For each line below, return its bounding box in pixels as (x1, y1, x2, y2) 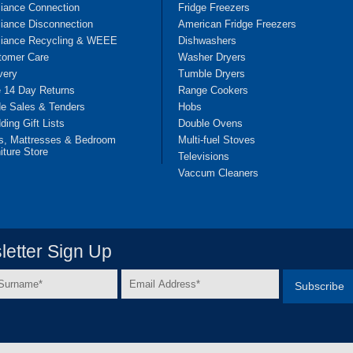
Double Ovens (178, 117, 243, 129)
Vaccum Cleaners (178, 166, 258, 179)
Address (121, 292, 162, 304)
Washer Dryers (178, 50, 246, 63)
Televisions (178, 150, 229, 162)
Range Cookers (178, 84, 248, 96)
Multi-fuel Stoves (178, 133, 255, 146)
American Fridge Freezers (178, 17, 296, 30)
